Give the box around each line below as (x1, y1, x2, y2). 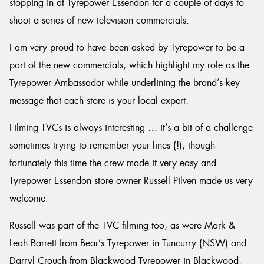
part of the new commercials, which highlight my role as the (9, 59, 249, 71)
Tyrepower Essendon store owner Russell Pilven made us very (9, 174, 253, 187)
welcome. (9, 192, 48, 204)
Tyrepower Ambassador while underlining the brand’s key (9, 77, 240, 89)
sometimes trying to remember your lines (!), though (9, 139, 215, 151)
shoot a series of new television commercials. (9, 14, 189, 27)
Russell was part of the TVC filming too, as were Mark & (9, 219, 235, 232)
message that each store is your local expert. (9, 94, 189, 107)
